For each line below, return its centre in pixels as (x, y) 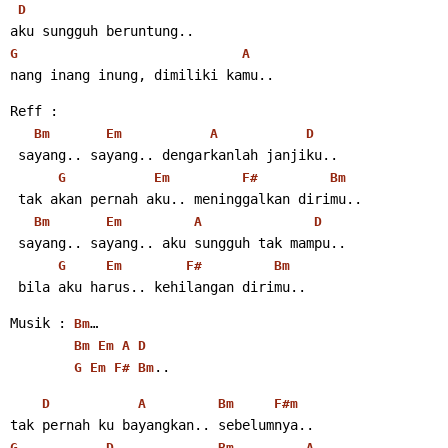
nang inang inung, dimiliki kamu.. (142, 74)
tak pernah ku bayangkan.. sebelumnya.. (162, 424)
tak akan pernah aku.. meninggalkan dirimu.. (190, 198)
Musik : (42, 322)
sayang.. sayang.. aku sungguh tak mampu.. (182, 242)
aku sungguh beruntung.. (102, 30)
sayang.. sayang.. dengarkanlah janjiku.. (178, 154)
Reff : (34, 110)
